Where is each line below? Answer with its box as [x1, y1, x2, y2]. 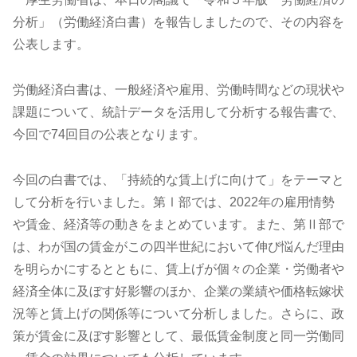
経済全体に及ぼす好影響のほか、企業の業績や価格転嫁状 [13, 284, 344, 298]
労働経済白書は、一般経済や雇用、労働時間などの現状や [13, 83, 344, 97]
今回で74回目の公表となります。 [13, 127, 206, 142]
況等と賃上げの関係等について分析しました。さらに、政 [13, 306, 344, 320]
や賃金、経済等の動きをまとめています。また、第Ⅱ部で [13, 217, 344, 231]
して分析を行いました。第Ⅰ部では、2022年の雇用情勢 [13, 194, 335, 209]
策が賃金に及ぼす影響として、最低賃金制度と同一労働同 [13, 328, 344, 343]
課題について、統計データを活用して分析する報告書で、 [13, 105, 344, 120]
